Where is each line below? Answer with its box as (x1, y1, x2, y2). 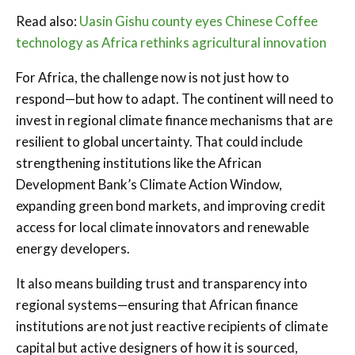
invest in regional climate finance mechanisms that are (16, 111, 333, 128)
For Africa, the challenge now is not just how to (16, 68, 289, 86)
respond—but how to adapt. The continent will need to (16, 90, 334, 107)
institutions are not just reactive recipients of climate (16, 317, 328, 334)
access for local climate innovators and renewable (16, 218, 309, 235)
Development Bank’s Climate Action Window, (16, 175, 282, 193)
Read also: (16, 12, 79, 29)
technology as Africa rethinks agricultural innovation (16, 33, 326, 51)
